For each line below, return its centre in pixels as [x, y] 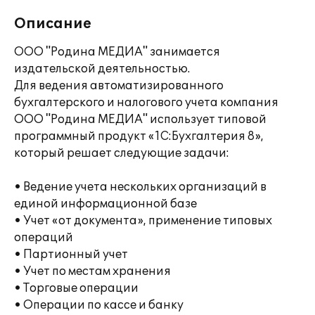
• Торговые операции [76, 288]
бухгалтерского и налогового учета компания [146, 103]
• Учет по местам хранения [92, 271]
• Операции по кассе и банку [99, 305]
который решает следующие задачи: [122, 153]
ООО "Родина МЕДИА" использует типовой [140, 120]
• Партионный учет [71, 255]
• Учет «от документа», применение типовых [143, 221]
